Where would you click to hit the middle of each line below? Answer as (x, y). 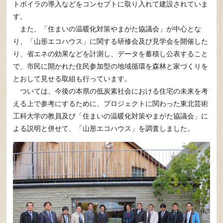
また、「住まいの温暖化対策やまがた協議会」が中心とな (107, 29)
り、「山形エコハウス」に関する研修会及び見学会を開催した (111, 41)
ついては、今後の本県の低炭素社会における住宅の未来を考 (111, 91)
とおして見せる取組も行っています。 (72, 78)
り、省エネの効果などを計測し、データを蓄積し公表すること (111, 54)
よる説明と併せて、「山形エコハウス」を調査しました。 (104, 128)
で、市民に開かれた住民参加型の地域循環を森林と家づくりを (111, 66)
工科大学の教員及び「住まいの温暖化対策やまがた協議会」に (111, 116)
